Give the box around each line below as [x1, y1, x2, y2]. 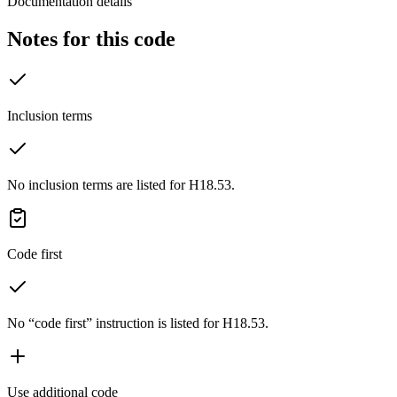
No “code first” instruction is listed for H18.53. [7, 315, 269, 331]
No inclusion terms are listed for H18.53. [7, 176, 235, 192]
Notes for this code [7, 27, 175, 51]
